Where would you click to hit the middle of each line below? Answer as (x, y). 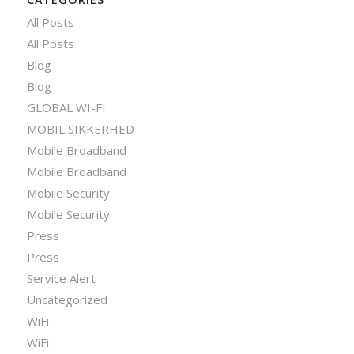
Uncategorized (67, 299)
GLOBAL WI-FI (66, 107)
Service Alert (61, 278)
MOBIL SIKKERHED (80, 128)
